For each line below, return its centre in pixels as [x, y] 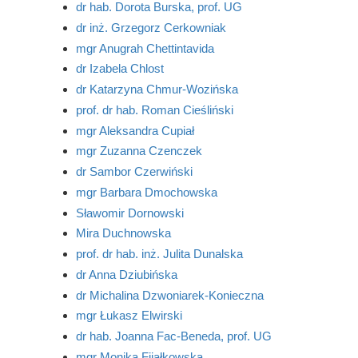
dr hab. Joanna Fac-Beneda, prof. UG [173, 336]
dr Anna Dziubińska [126, 274]
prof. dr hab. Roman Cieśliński [154, 109]
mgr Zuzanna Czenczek [139, 151]
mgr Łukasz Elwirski [129, 316]
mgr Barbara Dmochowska [146, 192]
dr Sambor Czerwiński [134, 171]
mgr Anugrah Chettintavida [145, 48]
